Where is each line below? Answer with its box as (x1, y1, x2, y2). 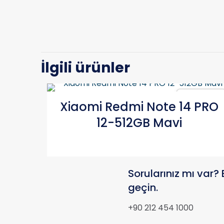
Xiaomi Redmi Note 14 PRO (59, 98, 218, 115)
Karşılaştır (191, 92, 220, 100)
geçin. (127, 180, 158, 194)
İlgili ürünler (41, 58, 130, 77)
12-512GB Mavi (96, 114, 182, 131)
